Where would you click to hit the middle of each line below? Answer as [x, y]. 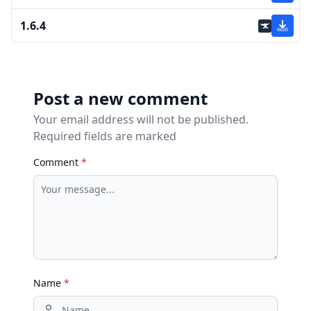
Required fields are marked [105, 136]
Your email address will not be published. [141, 120]
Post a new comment [120, 99]
